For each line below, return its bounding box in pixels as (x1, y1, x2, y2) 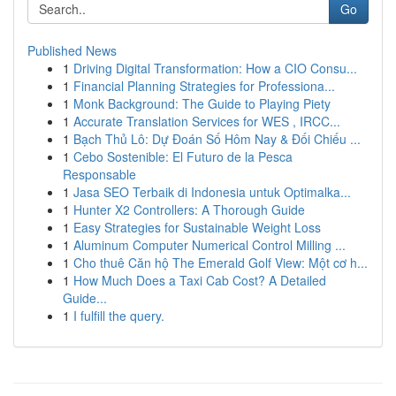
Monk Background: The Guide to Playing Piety (73, 95, 331, 112)
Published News (27, 42, 117, 59)
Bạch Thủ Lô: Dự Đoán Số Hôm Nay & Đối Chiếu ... (73, 130, 361, 148)
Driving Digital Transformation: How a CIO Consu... (73, 59, 357, 77)
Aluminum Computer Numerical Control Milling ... (73, 236, 346, 254)
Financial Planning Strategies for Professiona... (73, 77, 335, 95)
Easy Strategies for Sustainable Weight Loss (73, 218, 321, 236)
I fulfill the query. (73, 307, 164, 324)
